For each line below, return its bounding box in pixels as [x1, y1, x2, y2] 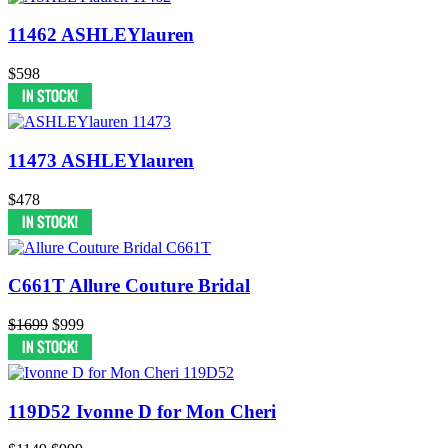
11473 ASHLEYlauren [8, 149, 194, 171]
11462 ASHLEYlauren [8, 24, 194, 46]
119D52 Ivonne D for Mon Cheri [8, 400, 276, 422]
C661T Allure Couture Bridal [8, 275, 250, 297]
